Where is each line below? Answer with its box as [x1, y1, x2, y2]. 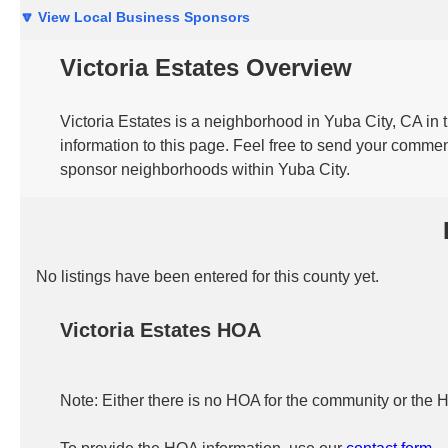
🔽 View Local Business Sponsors [20, 9, 250, 25]
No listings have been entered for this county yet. [36, 268, 379, 285]
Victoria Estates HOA [60, 319, 261, 341]
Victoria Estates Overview [60, 54, 352, 81]
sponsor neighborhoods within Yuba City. [60, 161, 350, 178]
